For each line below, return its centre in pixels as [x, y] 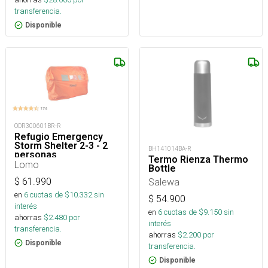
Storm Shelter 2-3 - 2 [61, 145]
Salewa [164, 182]
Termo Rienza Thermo [198, 160]
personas [36, 154]
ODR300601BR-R [38, 126]
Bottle [162, 169]
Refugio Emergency [59, 136]
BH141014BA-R [170, 149]
